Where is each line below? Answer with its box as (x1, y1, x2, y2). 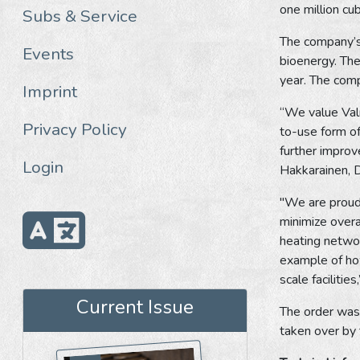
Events (22, 42, 74, 65)
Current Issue (76, 293, 194, 320)
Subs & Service (22, 4, 137, 27)
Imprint (22, 80, 77, 103)
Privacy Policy (22, 117, 127, 141)
